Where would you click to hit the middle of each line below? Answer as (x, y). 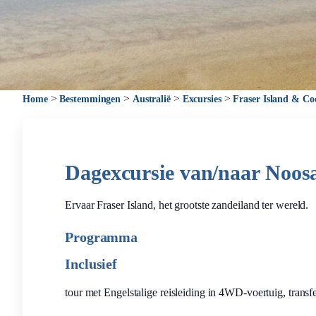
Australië (151, 99)
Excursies (202, 99)
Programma (102, 237)
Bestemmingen (90, 99)
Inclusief (91, 264)
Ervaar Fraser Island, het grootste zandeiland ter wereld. (187, 205)
